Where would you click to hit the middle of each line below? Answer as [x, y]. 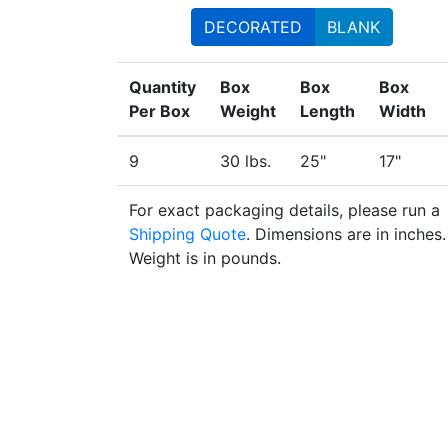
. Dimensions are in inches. [346, 234]
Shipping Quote [187, 234]
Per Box [159, 111]
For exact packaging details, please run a [284, 210]
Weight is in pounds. [205, 258]
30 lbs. [245, 161]
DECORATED [253, 27]
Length [327, 111]
